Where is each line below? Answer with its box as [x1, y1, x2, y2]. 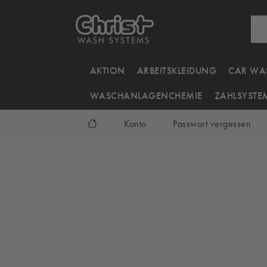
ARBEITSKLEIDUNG [136, 65, 216, 76]
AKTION [89, 65, 125, 76]
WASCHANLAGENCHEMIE [89, 90, 203, 101]
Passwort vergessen [173, 118, 251, 129]
